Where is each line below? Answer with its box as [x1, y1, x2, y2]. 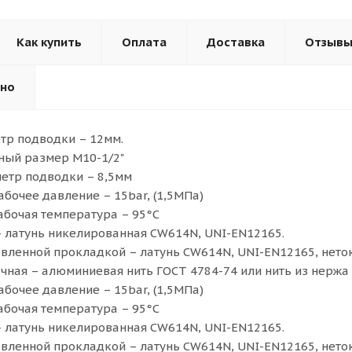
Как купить [16, 35, 82, 49]
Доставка [207, 35, 265, 49]
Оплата [122, 35, 167, 49]
